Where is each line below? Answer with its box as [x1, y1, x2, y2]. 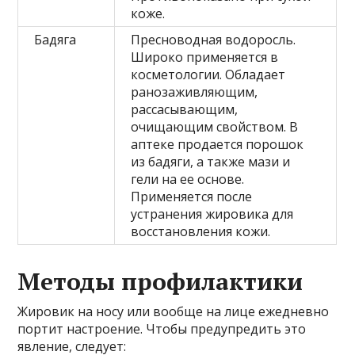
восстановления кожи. [131, 223, 271, 241]
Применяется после [131, 188, 253, 206]
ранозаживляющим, [131, 83, 258, 101]
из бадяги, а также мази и [131, 153, 291, 171]
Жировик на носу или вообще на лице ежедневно [17, 303, 330, 321]
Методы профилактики [17, 265, 303, 298]
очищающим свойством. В [131, 118, 299, 136]
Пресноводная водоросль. [131, 31, 296, 49]
